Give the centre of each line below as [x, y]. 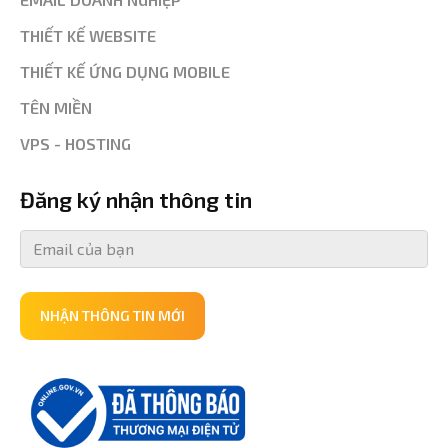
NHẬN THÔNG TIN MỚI [112, 315]
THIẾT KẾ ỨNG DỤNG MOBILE [125, 71]
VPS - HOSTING [75, 143]
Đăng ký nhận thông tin [136, 198]
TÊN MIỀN [56, 107]
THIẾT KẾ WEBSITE [88, 35]
